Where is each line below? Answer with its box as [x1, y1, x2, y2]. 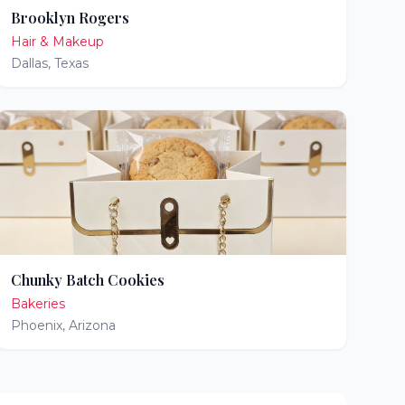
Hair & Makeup [10, 33, 104, 50]
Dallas [10, 55, 48, 71]
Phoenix [10, 317, 62, 334]
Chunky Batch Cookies [10, 270, 165, 289]
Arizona [68, 317, 116, 334]
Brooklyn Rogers [10, 8, 129, 27]
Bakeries [10, 296, 65, 312]
